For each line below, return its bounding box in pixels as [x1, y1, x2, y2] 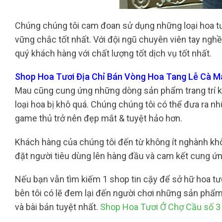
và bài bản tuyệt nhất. [15, 202, 100, 213]
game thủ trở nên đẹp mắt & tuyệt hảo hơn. [15, 113, 184, 124]
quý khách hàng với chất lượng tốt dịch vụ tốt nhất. [15, 48, 212, 58]
